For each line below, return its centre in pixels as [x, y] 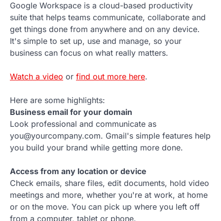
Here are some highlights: [57, 100]
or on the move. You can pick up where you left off [105, 207]
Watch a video [37, 77]
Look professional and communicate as [83, 124]
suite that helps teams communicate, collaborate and [108, 18]
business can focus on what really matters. [89, 53]
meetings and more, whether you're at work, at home [109, 195]
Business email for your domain [71, 112]
